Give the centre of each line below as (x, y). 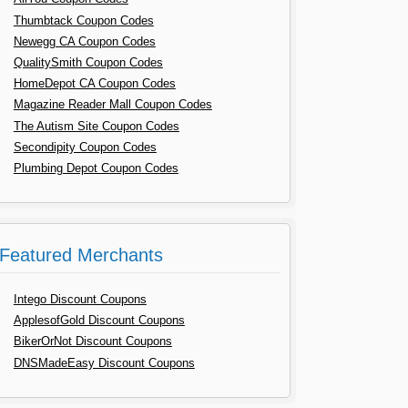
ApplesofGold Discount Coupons (99, 321)
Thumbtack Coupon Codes (83, 20)
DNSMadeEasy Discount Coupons (104, 362)
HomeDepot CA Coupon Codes (94, 84)
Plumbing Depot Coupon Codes (96, 168)
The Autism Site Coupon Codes (96, 126)
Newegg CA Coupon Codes (84, 41)
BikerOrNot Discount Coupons (92, 342)
